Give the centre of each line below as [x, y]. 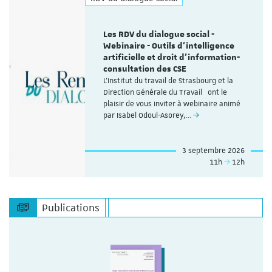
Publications [71, 208]
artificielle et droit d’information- [172, 57]
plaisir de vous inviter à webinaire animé [172, 104]
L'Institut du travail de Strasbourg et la [168, 80]
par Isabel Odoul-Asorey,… [148, 115]
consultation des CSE [145, 69]
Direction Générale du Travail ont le [165, 92]
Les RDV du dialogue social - [159, 34]
